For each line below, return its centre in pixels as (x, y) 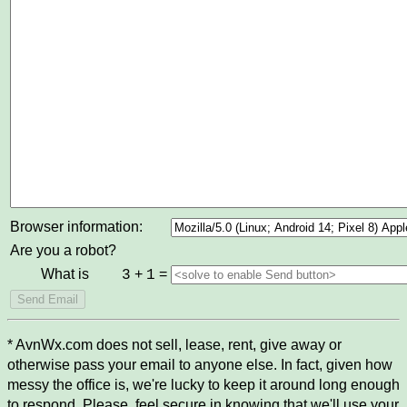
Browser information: (76, 227)
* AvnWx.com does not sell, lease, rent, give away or (174, 345)
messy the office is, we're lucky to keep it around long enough (203, 385)
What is (67, 274)
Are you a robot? (63, 251)
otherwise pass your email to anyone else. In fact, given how (200, 365)
